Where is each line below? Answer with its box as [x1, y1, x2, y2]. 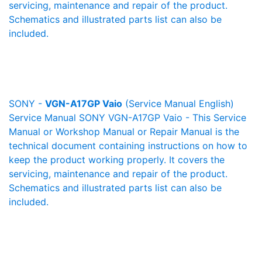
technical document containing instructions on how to [9, 140, 247, 151]
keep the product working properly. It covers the [9, 154, 225, 166]
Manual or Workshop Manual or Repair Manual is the [9, 126, 239, 137]
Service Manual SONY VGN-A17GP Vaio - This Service [9, 112, 246, 123]
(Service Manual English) [122, 98, 234, 109]
